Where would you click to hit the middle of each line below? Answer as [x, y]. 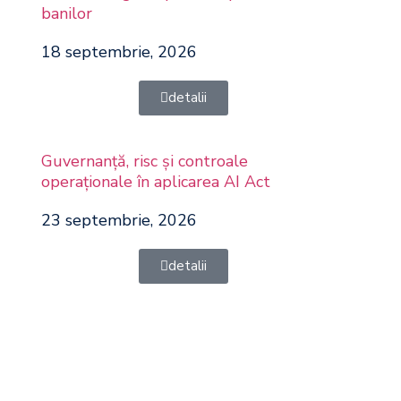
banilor [66, 13]
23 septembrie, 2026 [119, 220]
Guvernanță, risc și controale [144, 161]
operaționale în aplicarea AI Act [155, 182]
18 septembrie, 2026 [119, 52]
